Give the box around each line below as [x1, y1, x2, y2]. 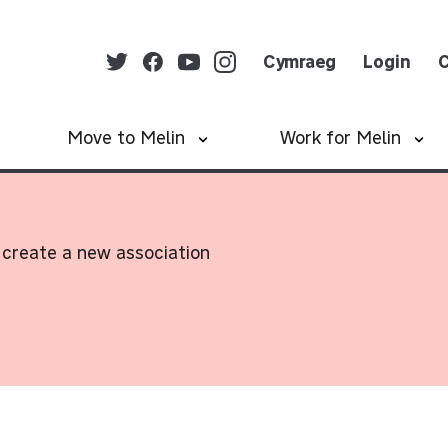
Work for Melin [279, 125, 401, 149]
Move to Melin [67, 125, 186, 149]
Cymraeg [263, 50, 336, 74]
